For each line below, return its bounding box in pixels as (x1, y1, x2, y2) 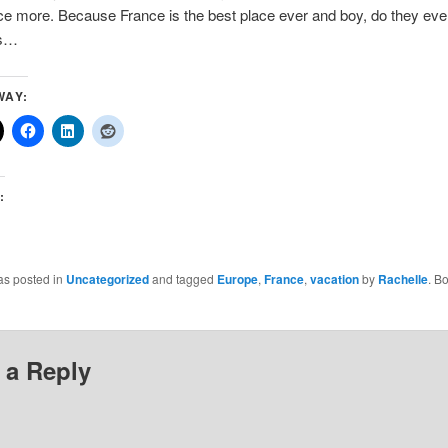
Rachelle (377, 269, 428, 288)
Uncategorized (65, 269, 149, 288)
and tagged (148, 269, 217, 287)
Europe (216, 269, 258, 288)
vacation (309, 269, 359, 288)
